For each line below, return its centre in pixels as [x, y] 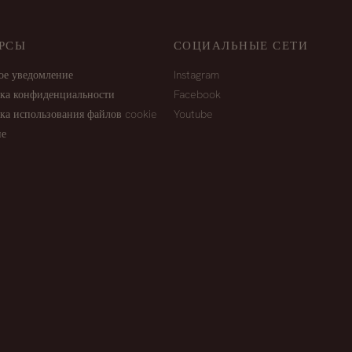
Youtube [193, 114]
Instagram [196, 75]
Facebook [197, 95]
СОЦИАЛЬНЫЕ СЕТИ [241, 46]
